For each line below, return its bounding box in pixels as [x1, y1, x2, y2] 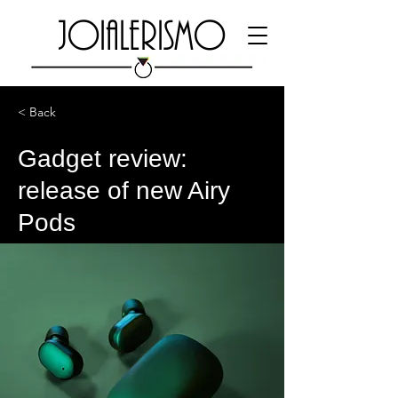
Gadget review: [18, 145, 187, 172]
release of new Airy [18, 177, 230, 204]
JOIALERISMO [59, 8, 226, 61]
